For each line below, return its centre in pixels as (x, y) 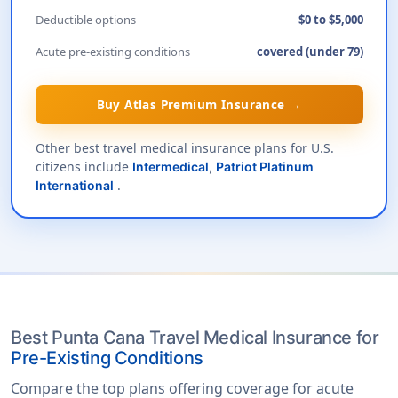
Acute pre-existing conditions (112, 51)
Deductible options (85, 19)
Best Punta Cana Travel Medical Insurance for (195, 338)
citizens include (84, 166)
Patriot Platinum (264, 166)
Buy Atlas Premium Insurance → (199, 104)
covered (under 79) (310, 51)
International (74, 185)
